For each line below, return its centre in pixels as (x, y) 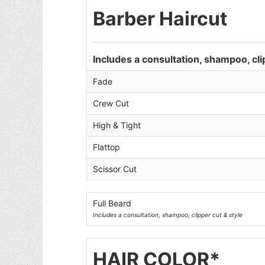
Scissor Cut (115, 169)
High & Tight (117, 125)
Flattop (107, 147)
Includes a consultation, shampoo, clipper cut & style (168, 215)
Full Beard (112, 203)
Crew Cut (111, 103)
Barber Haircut (160, 19)
